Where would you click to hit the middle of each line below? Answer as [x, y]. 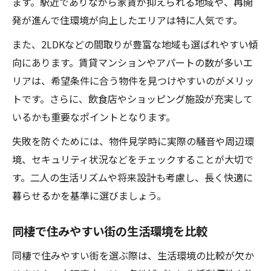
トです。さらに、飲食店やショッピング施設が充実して [132, 99]
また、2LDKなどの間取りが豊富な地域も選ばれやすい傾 [135, 44]
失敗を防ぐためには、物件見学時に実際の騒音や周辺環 [133, 141]
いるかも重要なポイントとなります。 [94, 117]
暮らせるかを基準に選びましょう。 [89, 195]
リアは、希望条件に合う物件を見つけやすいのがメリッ [133, 80]
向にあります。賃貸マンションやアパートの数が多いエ [132, 62]
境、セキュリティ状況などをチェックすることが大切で [133, 159]
